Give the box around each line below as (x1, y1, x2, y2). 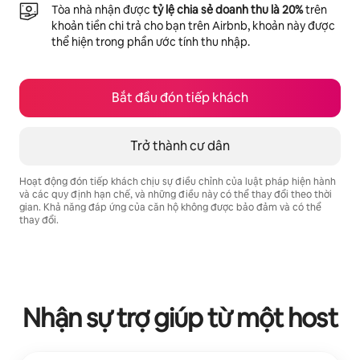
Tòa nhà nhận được (51, 2, 153, 17)
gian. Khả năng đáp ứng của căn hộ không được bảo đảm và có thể (19, 200, 321, 214)
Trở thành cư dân (130, 137, 230, 154)
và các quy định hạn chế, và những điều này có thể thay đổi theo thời (19, 187, 332, 201)
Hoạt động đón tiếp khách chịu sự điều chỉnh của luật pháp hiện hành (19, 174, 336, 188)
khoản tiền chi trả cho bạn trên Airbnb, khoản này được (51, 18, 335, 33)
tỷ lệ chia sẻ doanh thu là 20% (153, 2, 303, 17)
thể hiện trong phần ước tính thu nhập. (51, 34, 250, 49)
